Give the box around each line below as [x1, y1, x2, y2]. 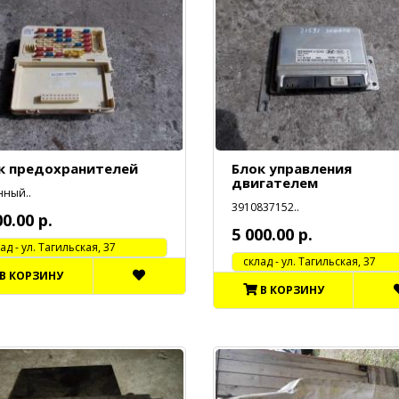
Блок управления [231, 159, 352, 177]
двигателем [231, 173, 318, 191]
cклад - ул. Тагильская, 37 [232, 253, 376, 269]
